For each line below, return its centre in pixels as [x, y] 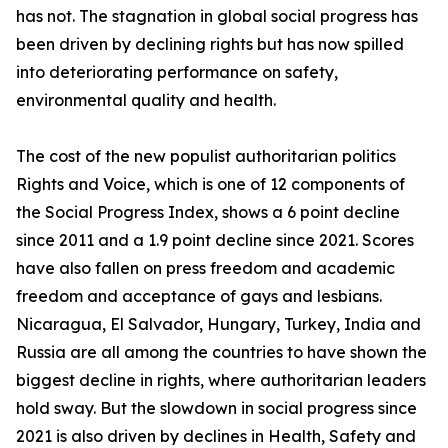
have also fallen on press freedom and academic [205, 268]
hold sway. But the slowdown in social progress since [216, 408]
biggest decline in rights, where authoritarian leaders [221, 380]
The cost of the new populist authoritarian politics [206, 156]
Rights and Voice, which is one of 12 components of [210, 184]
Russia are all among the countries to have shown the [221, 352]
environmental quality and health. [146, 100]
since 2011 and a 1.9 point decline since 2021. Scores [215, 240]
